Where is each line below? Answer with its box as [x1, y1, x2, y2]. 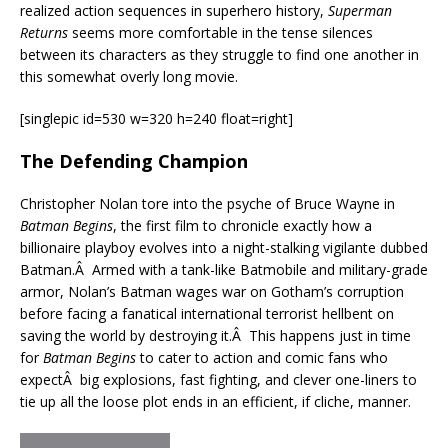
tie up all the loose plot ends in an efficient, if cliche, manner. [20, 392, 411, 412]
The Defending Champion [20, 149, 248, 174]
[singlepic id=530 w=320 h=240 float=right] [20, 109, 293, 129]
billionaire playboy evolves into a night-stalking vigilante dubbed [20, 238, 428, 258]
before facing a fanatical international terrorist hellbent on [20, 304, 394, 324]
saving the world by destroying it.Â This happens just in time [20, 326, 411, 346]
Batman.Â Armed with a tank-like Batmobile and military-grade [20, 260, 428, 280]
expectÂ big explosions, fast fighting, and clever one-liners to [20, 370, 417, 390]
